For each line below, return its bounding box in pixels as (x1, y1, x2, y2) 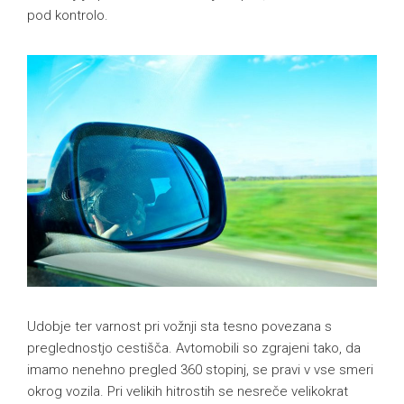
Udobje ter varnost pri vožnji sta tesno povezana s (27, 318, 332, 335)
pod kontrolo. (27, 6, 108, 23)
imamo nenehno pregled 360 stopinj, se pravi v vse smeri (27, 362, 373, 379)
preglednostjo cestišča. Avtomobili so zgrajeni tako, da (27, 340, 361, 357)
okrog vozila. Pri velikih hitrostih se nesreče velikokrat (27, 383, 348, 400)
